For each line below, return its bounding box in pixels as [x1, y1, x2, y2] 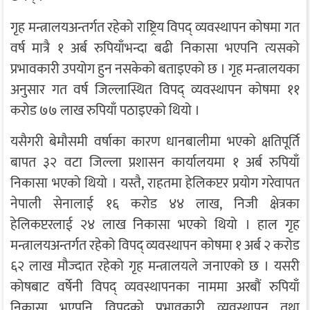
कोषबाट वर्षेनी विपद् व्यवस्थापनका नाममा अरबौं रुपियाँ [10, 275, 300, 299]
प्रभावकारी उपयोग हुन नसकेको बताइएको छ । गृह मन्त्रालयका [10, 57, 300, 81]
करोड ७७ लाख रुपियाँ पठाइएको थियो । [10, 98, 200, 122]
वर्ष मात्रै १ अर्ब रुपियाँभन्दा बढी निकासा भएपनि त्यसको [10, 36, 300, 60]
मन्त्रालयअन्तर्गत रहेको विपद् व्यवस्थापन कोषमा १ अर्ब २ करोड [10, 233, 300, 257]
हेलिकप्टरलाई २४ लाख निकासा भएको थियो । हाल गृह [10, 212, 300, 237]
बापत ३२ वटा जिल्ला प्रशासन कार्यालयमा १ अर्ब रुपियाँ [10, 150, 300, 174]
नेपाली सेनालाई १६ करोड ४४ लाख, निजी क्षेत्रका [10, 192, 300, 216]
